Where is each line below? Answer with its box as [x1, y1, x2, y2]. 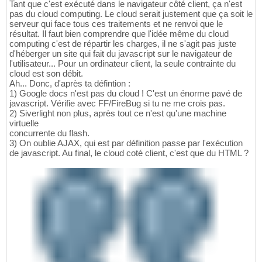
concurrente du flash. [9, 128, 89, 139]
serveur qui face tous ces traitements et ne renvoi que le [9, 19, 223, 29]
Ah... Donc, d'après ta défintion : [9, 78, 130, 89]
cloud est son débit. [9, 68, 83, 79]
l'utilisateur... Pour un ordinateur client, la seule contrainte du [9, 58, 236, 69]
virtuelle [9, 118, 39, 129]
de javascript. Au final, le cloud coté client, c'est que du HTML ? [9, 148, 249, 158]
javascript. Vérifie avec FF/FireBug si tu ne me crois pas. [9, 98, 225, 109]
